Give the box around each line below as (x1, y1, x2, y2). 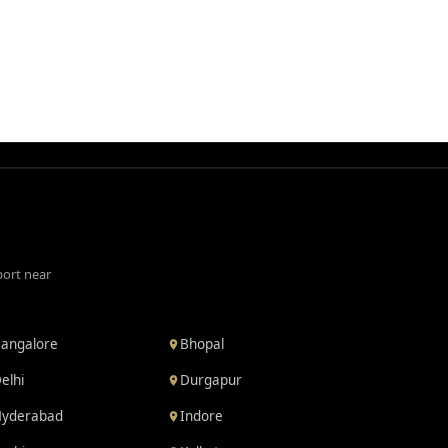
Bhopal (180, 335, 225, 353)
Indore (180, 407, 224, 425)
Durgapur (180, 371, 243, 389)
